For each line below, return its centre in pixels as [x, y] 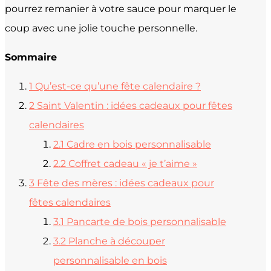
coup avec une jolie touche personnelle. [101, 28]
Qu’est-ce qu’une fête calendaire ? [118, 86]
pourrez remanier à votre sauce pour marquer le [121, 8]
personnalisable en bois [110, 260]
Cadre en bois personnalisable [139, 144]
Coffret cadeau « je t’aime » [133, 163]
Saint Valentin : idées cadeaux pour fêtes [135, 105]
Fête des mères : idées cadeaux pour [126, 183]
